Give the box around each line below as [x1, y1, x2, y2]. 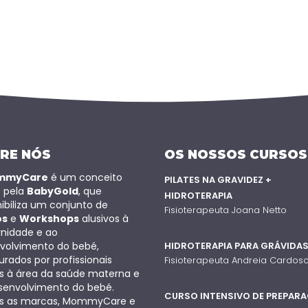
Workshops [19, 211, 79, 225]
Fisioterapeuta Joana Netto [164, 203, 287, 217]
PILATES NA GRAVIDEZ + [164, 173, 272, 186]
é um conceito [47, 170, 122, 184]
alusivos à [78, 211, 129, 225]
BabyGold [26, 184, 78, 198]
